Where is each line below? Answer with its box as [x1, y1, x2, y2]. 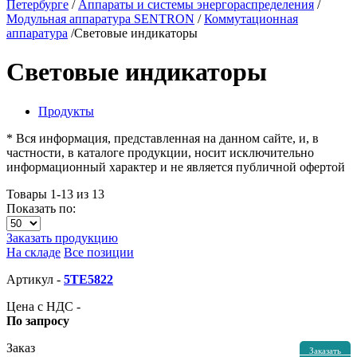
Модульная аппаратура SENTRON [6, 12, 194, 25]
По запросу [6, 313, 69, 328]
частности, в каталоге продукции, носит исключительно [6, 145, 314, 159]
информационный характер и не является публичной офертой [6, 159, 345, 174]
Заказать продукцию [6, 230, 118, 245]
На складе [6, 245, 61, 259]
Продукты [38, 104, 94, 118]
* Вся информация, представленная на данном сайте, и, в [6, 131, 319, 145]
